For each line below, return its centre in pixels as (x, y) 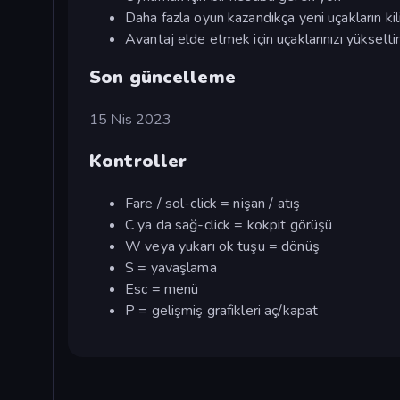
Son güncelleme (162, 77)
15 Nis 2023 (131, 119)
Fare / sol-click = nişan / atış (213, 203)
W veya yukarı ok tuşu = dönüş (222, 246)
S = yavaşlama (171, 267)
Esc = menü (162, 289)
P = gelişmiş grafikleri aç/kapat (222, 310)
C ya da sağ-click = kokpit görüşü (229, 225)
